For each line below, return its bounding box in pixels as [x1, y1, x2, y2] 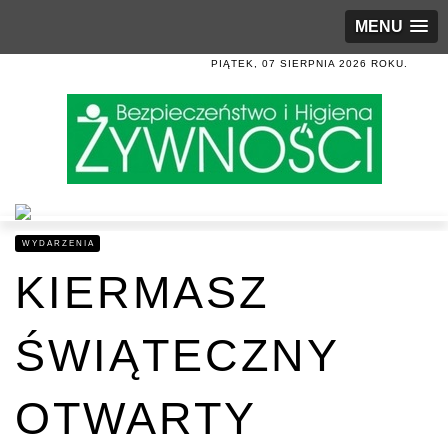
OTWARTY [15, 393, 257, 444]
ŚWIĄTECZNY [15, 330, 339, 381]
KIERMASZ [15, 267, 269, 318]
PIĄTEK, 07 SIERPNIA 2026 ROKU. [211, 58, 408, 69]
